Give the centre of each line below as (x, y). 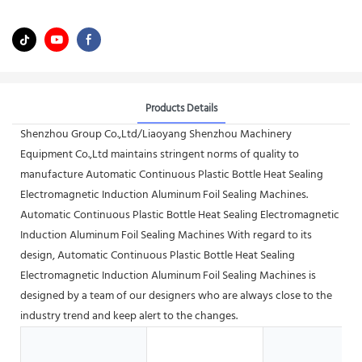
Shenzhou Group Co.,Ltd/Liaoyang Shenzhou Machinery (156, 134)
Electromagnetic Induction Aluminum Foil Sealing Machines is (168, 276)
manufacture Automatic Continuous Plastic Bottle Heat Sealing (172, 175)
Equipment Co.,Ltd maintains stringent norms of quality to (160, 154)
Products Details (181, 108)
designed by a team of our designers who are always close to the (176, 296)
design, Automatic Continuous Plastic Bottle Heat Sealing (158, 255)
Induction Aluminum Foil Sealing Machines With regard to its (166, 235)
